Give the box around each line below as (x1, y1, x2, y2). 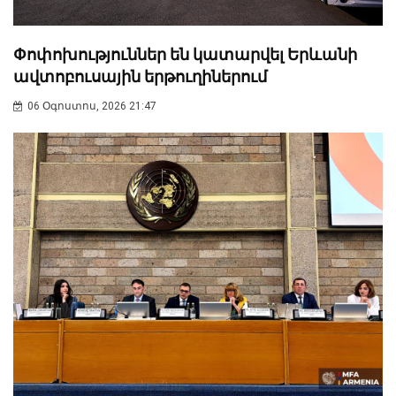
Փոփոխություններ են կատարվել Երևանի (13, 45, 357, 65)
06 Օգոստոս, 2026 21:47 (27, 100, 156, 113)
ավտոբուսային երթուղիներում (13, 67, 267, 87)
